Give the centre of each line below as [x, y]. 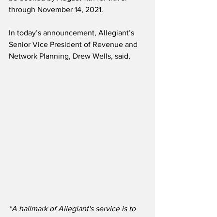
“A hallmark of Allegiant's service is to [73, 209]
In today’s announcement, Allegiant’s [72, 33]
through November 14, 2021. [56, 10]
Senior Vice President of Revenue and [74, 45]
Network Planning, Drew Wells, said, [70, 56]
